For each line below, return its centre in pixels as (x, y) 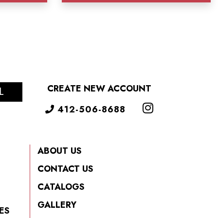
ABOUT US (60, 151)
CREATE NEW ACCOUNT (99, 89)
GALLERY (57, 205)
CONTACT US (65, 169)
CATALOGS (61, 187)
